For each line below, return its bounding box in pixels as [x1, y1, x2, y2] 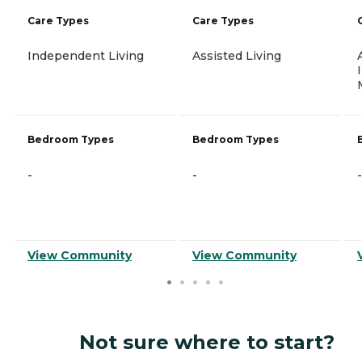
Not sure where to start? [79, 330, 335, 354]
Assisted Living [192, 48, 281, 64]
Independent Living [27, 48, 144, 64]
